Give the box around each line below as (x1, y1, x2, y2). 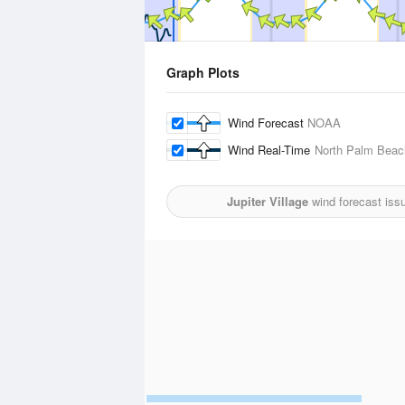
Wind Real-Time (228, 141, 315, 158)
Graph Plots (166, 63, 240, 81)
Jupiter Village (227, 193, 308, 210)
